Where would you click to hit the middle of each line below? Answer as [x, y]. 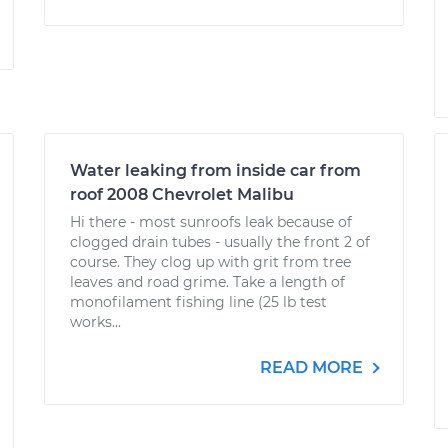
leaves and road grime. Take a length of [207, 282]
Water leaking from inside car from [215, 170]
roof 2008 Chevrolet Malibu [182, 194]
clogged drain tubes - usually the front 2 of [220, 242]
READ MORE [313, 367]
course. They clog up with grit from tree [210, 262]
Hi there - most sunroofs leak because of [211, 222]
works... [95, 322]
